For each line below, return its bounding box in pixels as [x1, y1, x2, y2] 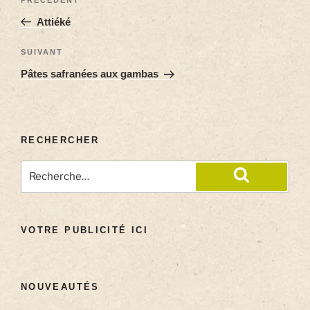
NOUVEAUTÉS [21, 282, 100, 293]
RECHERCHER [21, 135, 100, 146]
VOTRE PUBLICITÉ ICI [21, 224, 148, 235]
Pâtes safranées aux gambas [21, 68, 158, 80]
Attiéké [36, 15, 71, 28]
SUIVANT [21, 48, 63, 57]
